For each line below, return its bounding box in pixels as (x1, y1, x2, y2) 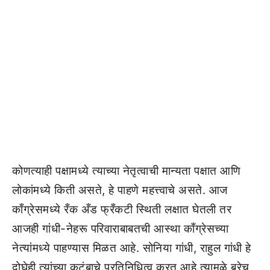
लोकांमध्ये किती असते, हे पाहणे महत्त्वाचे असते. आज (12, 183, 228, 197)
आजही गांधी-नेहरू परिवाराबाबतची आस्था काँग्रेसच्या (12, 221, 228, 236)
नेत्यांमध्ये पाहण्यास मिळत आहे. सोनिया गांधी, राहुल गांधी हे (12, 240, 251, 255)
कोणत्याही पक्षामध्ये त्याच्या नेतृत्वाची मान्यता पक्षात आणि (12, 163, 240, 178)
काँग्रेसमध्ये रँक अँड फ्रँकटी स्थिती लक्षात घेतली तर (12, 202, 231, 216)
